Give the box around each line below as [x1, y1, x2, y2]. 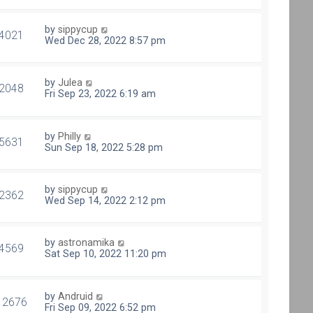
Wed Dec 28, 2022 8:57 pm [45, 35, 166, 47]
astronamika [58, 237, 115, 249]
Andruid [58, 290, 94, 302]
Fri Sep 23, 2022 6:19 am [45, 88, 156, 100]
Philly [58, 130, 82, 142]
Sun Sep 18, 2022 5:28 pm [45, 141, 163, 153]
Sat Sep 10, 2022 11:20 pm [45, 248, 167, 260]
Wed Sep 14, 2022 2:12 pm [45, 195, 166, 207]
